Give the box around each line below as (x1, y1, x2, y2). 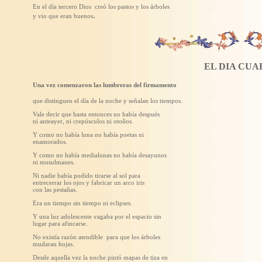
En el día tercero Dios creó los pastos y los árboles (33, 3, 170, 11)
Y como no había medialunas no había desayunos (33, 151, 167, 158)
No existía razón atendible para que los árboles (33, 233, 160, 240)
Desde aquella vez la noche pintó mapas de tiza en (33, 253, 168, 261)
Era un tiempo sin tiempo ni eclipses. (33, 199, 132, 206)
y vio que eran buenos (33, 12, 93, 20)
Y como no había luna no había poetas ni (33, 130, 144, 138)
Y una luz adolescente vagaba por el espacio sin (33, 212, 161, 220)
